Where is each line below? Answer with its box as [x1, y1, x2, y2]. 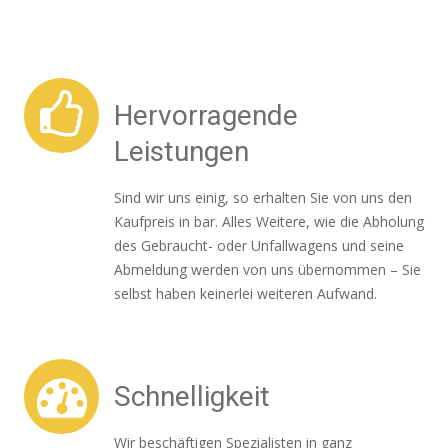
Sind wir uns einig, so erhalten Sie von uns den [114, 188, 412, 207]
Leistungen [114, 135, 249, 168]
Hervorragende [114, 99, 298, 132]
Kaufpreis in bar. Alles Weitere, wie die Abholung [114, 212, 424, 231]
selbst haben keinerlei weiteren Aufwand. [114, 284, 377, 303]
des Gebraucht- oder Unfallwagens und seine [114, 236, 404, 255]
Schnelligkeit [114, 380, 270, 413]
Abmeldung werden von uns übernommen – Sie [114, 260, 421, 279]
